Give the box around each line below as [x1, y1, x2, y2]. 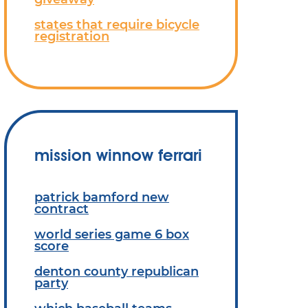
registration [34, 29, 109, 43]
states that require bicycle [34, 17, 199, 32]
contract [34, 201, 89, 216]
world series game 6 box [34, 227, 189, 241]
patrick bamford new [34, 190, 169, 204]
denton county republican [34, 264, 199, 278]
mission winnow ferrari [34, 145, 202, 165]
